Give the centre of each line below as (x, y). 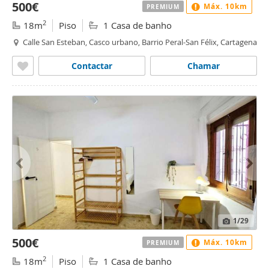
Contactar (92, 66)
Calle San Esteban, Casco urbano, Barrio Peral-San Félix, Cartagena (140, 42)
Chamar (204, 66)
